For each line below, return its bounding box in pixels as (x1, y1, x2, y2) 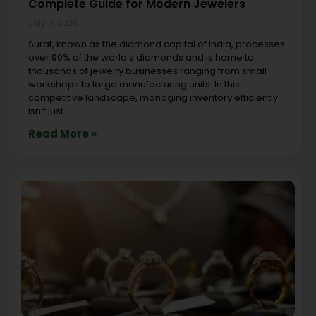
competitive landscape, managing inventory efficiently (28, 90, 278, 104)
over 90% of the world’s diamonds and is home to (28, 50, 254, 64)
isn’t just (28, 104, 63, 118)
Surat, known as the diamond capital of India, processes (28, 37, 285, 51)
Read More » (28, 126, 97, 141)
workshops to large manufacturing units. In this (28, 77, 240, 91)
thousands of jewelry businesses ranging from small (28, 63, 267, 78)
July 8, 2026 (28, 16, 78, 29)
